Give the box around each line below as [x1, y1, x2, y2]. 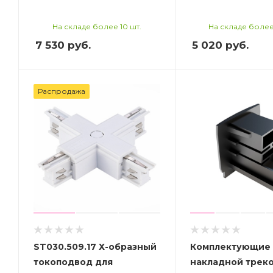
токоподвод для [34, 256, 113, 268]
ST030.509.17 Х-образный [34, 241, 157, 252]
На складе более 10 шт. [52, 21, 141, 31]
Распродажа [38, 87, 85, 96]
